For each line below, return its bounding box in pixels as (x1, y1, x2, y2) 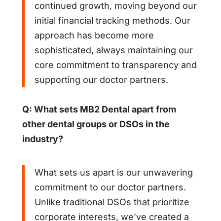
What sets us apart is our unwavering (34, 167, 193, 178)
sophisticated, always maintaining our (34, 44, 193, 55)
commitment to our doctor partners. (34, 182, 186, 192)
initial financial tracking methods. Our (34, 15, 190, 26)
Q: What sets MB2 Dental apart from (22, 104, 176, 114)
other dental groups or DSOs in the (22, 118, 170, 129)
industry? (22, 133, 63, 144)
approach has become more (34, 30, 154, 40)
